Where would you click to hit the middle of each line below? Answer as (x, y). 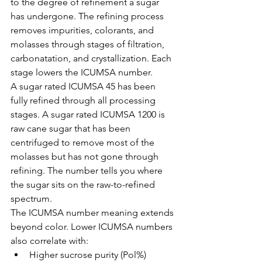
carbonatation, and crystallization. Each (92, 58)
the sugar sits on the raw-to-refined (84, 185)
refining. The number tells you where (88, 170)
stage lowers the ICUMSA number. (82, 72)
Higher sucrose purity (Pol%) (88, 255)
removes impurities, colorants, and (83, 30)
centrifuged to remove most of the (84, 142)
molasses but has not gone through (86, 156)
